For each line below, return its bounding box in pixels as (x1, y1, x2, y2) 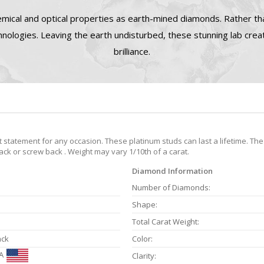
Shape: (132, 199, 157, 210)
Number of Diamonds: (132, 182, 210, 193)
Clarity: (132, 250, 156, 262)
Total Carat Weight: (132, 216, 199, 227)
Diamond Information (132, 166, 213, 177)
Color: (132, 233, 153, 245)
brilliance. (114, 45, 150, 57)
